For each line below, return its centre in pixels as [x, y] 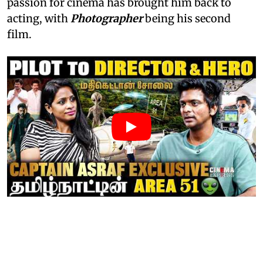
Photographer [107, 19]
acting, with [39, 19]
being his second [187, 19]
